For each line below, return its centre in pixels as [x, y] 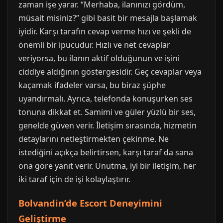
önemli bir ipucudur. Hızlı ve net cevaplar [94, 45]
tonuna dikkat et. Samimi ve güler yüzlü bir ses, [107, 112]
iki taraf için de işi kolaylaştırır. [74, 179]
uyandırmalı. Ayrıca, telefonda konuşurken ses [106, 99]
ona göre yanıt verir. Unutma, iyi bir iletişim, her [107, 166]
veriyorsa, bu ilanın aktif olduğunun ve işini [99, 58]
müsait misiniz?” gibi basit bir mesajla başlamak [108, 18]
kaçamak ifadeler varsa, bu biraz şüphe [92, 85]
